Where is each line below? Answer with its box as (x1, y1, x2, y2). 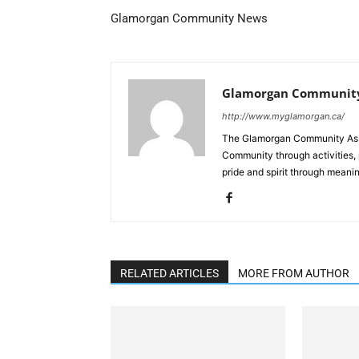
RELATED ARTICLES (120, 267, 219, 280)
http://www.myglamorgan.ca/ (222, 111, 345, 123)
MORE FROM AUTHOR (238, 267, 349, 280)
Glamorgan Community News (111, 11, 268, 26)
